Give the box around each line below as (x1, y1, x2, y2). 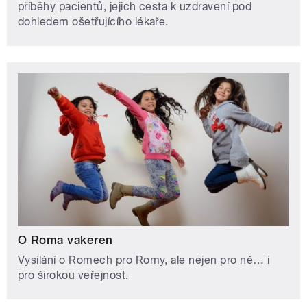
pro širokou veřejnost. (18, 268, 129, 282)
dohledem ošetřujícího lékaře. (18, 15, 169, 29)
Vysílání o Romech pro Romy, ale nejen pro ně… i (18, 253, 270, 267)
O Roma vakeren (18, 232, 113, 247)
